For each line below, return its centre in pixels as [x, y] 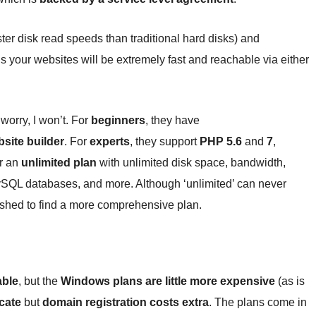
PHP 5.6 [221, 141]
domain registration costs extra [126, 302]
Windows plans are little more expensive [168, 281]
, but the [39, 281]
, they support [165, 141]
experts [110, 141]
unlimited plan [59, 162]
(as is [290, 281]
